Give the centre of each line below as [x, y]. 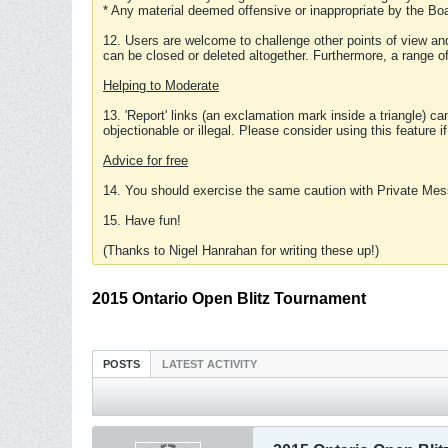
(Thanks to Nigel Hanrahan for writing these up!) [241, 250]
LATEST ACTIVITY [209, 364]
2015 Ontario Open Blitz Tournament [229, 298]
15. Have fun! [142, 220]
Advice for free [145, 160]
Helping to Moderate [161, 85]
